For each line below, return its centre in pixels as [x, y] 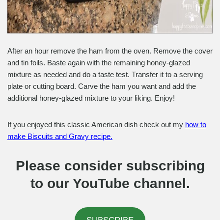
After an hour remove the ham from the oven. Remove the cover [110, 51]
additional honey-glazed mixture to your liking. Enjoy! [91, 98]
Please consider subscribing [110, 165]
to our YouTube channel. [110, 183]
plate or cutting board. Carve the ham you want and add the [102, 86]
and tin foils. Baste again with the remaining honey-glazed [99, 62]
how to [196, 124]
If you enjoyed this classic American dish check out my [96, 124]
